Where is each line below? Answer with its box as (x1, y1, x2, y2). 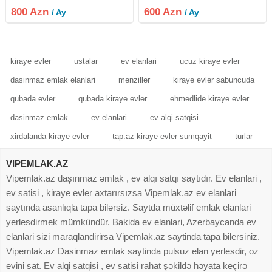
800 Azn (11, 5, 52, 18)
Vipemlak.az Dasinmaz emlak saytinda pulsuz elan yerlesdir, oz (6, 245, 259, 256)
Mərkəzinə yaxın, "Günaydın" (12, 13, 107, 22)
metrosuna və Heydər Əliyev (12, 4, 106, 13)
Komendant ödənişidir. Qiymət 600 (145, 23, 259, 32)
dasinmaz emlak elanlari (10, 75, 95, 84)
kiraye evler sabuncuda (173, 75, 254, 84)
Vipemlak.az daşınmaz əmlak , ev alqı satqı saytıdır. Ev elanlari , (6, 172, 262, 183)
